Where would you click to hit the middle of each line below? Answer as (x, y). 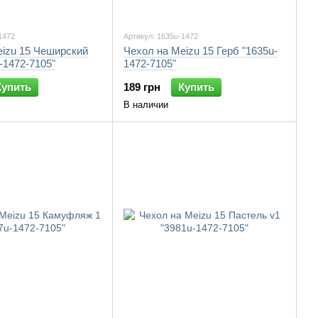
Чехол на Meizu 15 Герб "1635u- (201, 51)
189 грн (142, 87)
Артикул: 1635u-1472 (161, 36)
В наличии (146, 105)
